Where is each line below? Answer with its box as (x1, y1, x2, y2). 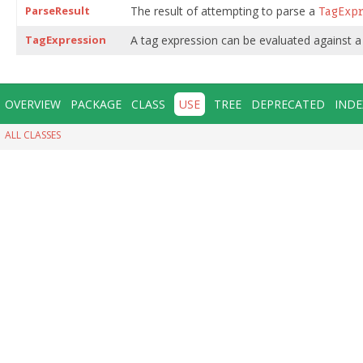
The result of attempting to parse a (130, 2, 318, 19)
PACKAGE (70, 96, 122, 112)
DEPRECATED (251, 96, 325, 112)
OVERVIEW (5, 96, 61, 112)
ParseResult (25, 2, 90, 18)
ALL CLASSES (5, 127, 61, 142)
